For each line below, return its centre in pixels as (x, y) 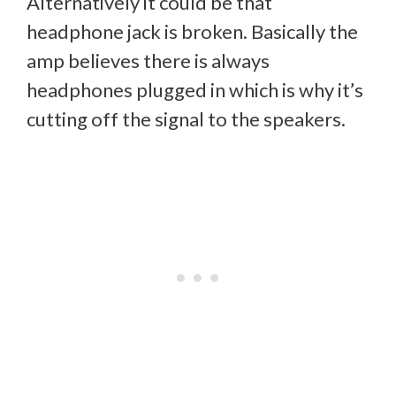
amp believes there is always (148, 61)
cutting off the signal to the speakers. (186, 119)
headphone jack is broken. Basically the (192, 32)
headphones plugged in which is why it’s (195, 90)
